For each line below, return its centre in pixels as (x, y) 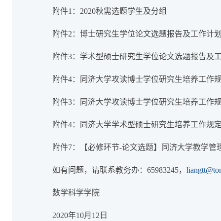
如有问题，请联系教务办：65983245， (119, 170)
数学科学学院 (76, 193)
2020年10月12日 (80, 215)
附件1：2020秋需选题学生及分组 (110, 11)
